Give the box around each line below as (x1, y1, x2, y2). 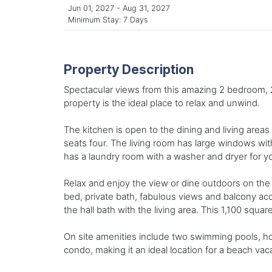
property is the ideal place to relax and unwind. (63, 97, 260, 109)
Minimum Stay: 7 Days (68, 15, 148, 25)
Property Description (63, 61, 194, 78)
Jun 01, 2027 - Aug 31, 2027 (68, 4, 170, 13)
